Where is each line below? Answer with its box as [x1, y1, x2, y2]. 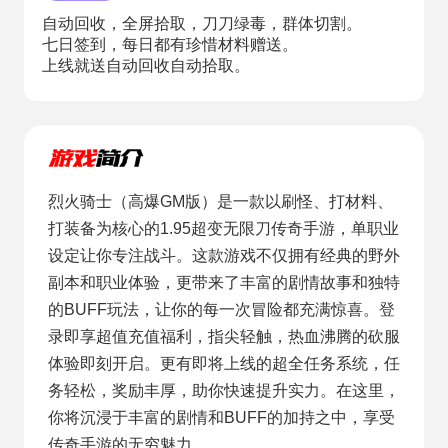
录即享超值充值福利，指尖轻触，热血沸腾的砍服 [47, 328, 400, 346]
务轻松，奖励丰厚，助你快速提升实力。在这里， [47, 382, 400, 400]
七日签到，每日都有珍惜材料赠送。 [41, 36, 298, 54]
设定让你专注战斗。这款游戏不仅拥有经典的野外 [47, 247, 400, 265]
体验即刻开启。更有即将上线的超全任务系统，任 [47, 355, 400, 373]
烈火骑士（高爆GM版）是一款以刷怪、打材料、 [47, 193, 393, 211]
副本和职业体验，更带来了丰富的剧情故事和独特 [47, 274, 400, 292]
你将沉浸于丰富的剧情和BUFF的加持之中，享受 [47, 409, 395, 427]
